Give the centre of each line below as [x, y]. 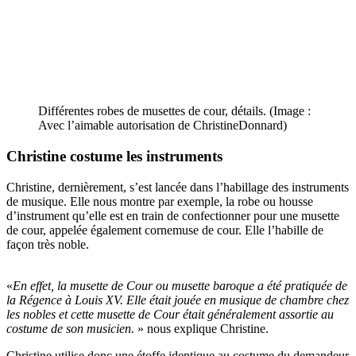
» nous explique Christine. [203, 328]
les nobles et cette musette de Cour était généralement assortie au [170, 314]
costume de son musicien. [72, 328]
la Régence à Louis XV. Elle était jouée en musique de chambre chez [178, 300]
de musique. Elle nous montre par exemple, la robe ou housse [160, 201]
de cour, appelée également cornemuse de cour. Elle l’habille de [165, 230]
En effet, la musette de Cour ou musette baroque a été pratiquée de [180, 285]
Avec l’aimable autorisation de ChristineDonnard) [163, 126]
